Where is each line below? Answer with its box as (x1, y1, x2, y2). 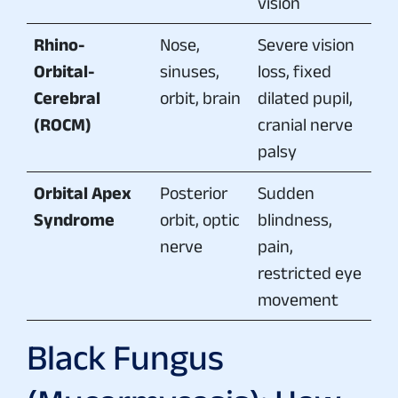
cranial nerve (258, 114, 353, 134)
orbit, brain (160, 87, 241, 107)
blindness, (258, 209, 332, 229)
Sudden (258, 182, 314, 203)
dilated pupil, (258, 87, 353, 107)
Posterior (160, 182, 227, 203)
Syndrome (34, 209, 115, 229)
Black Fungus (27, 337, 224, 377)
